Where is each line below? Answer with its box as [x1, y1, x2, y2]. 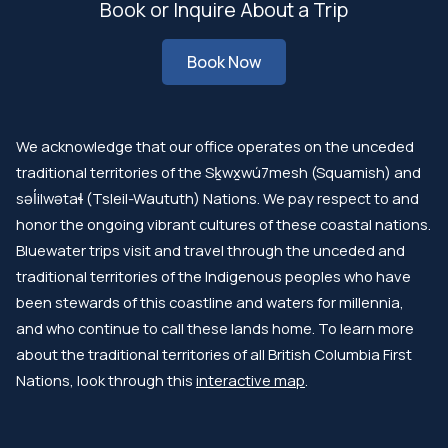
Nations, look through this [16, 370, 196, 390]
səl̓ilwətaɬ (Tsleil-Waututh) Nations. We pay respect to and [16, 188, 419, 208]
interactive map [196, 370, 305, 390]
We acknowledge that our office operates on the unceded [16, 136, 414, 156]
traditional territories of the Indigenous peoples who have [16, 266, 411, 286]
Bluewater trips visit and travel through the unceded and [16, 240, 405, 260]
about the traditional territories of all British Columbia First [16, 344, 412, 364]
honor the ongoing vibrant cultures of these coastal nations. [16, 214, 431, 234]
